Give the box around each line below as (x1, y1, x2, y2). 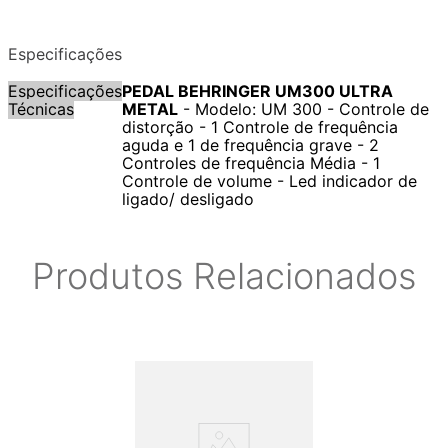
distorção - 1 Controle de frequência (122, 117, 398, 138)
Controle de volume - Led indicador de (122, 171, 417, 192)
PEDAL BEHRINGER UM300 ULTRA (122, 81, 393, 102)
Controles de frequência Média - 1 (122, 153, 380, 174)
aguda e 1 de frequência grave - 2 (122, 135, 379, 156)
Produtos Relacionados (32, 254, 416, 299)
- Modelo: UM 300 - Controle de (178, 99, 429, 120)
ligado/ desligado (122, 189, 254, 210)
